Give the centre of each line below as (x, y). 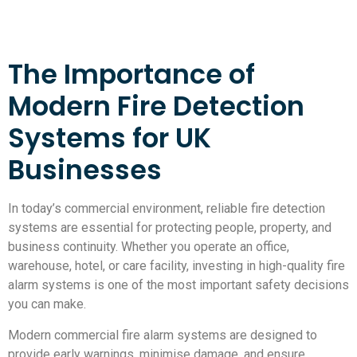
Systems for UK (110, 139)
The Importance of (131, 75)
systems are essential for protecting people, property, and (170, 228)
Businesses (85, 171)
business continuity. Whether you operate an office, (149, 247)
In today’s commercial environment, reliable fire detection (167, 209)
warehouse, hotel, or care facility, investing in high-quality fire (177, 266)
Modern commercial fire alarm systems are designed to (163, 335)
